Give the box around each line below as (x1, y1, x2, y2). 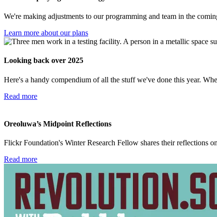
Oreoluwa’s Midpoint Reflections (4, 119, 111, 128)
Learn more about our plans (4, 29, 88, 37)
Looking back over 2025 (4, 56, 83, 65)
